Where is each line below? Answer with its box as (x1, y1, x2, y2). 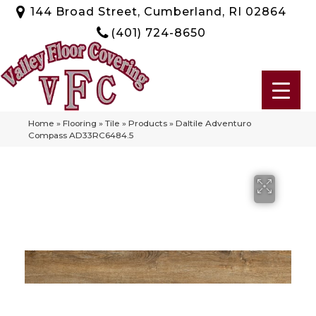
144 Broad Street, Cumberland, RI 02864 (30, 4, 286, 18)
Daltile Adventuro (176, 117, 251, 128)
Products (128, 117, 167, 128)
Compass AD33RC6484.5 (28, 129, 133, 140)
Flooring (63, 117, 97, 128)
